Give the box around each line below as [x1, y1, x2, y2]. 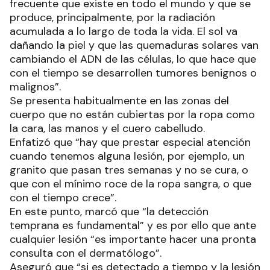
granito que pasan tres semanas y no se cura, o [10, 163, 248, 177]
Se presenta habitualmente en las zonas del [10, 93, 229, 108]
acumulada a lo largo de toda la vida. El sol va [10, 24, 237, 39]
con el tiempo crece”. [10, 190, 116, 205]
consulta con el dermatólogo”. [10, 246, 162, 260]
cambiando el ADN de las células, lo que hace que [10, 52, 256, 66]
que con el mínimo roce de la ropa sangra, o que [10, 177, 251, 191]
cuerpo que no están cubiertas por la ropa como [10, 107, 255, 122]
